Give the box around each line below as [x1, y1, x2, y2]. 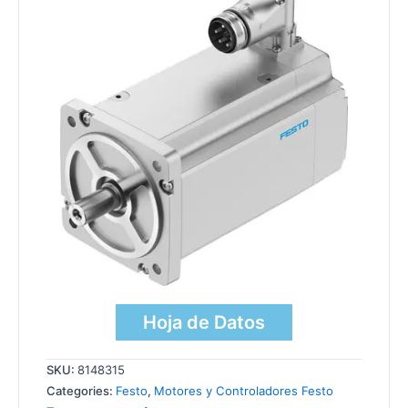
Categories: [46, 382, 116, 398]
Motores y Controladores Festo [154, 382, 333, 398]
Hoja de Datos [143, 311, 265, 333]
